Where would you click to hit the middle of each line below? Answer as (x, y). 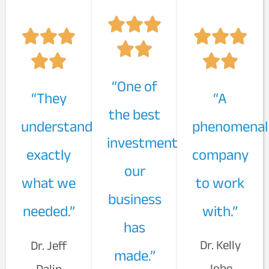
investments (145, 142)
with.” (220, 210)
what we (49, 182)
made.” (134, 255)
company (221, 154)
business (134, 198)
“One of (134, 86)
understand (57, 126)
